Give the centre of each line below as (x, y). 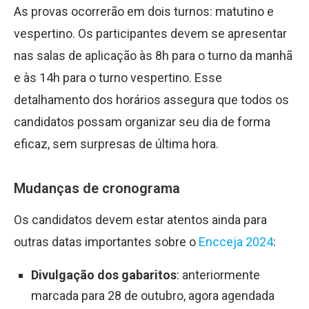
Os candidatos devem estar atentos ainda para (140, 220)
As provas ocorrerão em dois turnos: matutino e (144, 11)
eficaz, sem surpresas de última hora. (116, 144)
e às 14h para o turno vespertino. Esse (118, 78)
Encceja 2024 (236, 242)
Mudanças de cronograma (97, 188)
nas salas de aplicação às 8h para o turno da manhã (153, 56)
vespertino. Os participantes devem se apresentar (150, 33)
